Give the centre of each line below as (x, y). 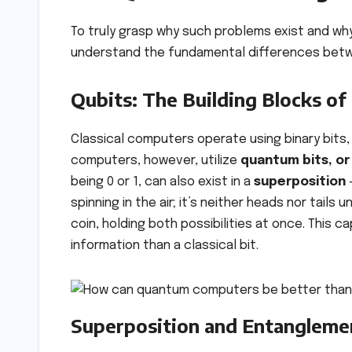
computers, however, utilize (156, 161)
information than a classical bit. (165, 246)
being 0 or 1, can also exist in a (162, 182)
